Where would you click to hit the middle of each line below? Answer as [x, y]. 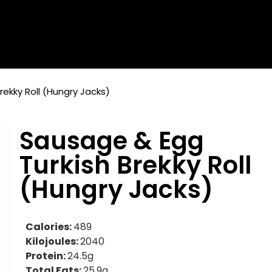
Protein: [47, 256]
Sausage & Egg [112, 141]
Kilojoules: [53, 242]
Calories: [50, 227]
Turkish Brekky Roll [136, 165]
